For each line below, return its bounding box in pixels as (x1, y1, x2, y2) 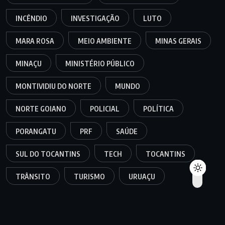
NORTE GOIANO (16, 104, 66, 113)
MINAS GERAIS (155, 36, 201, 45)
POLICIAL (90, 104, 120, 113)
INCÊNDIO (16, 14, 47, 23)
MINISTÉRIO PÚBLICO (65, 59, 135, 68)
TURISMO (74, 172, 105, 181)
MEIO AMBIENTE (78, 36, 132, 45)
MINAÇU (16, 59, 42, 68)
